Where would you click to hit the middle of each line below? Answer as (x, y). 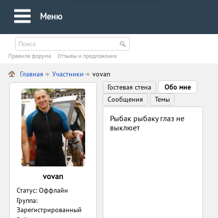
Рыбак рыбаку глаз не (147, 118)
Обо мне (178, 87)
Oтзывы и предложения (87, 56)
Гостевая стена (130, 87)
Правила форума (30, 56)
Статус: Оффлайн (43, 190)
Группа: (27, 200)
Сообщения (126, 99)
